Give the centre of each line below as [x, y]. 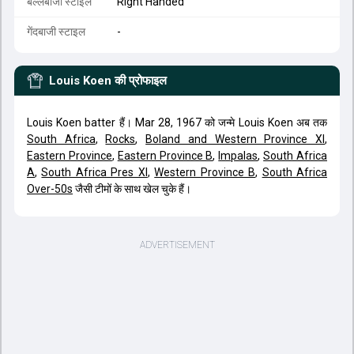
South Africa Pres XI [94, 172]
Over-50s [50, 189]
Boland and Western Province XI [235, 139]
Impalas [238, 156]
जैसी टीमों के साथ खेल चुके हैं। [132, 189]
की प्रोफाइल [141, 81]
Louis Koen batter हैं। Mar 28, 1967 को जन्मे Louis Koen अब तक [177, 122]
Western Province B [205, 172]
